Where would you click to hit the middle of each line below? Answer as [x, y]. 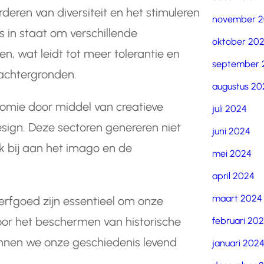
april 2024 [234, 176]
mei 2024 [232, 154]
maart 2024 [237, 198]
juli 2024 [230, 109]
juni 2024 [232, 131]
